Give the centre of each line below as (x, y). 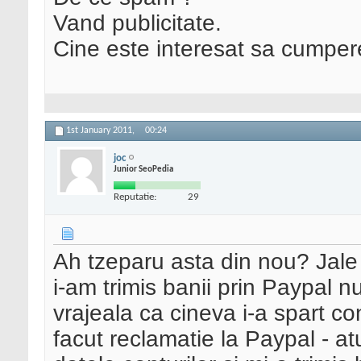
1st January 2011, (102, 131)
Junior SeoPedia (143, 169)
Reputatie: (135, 197)
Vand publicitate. (137, 23)
